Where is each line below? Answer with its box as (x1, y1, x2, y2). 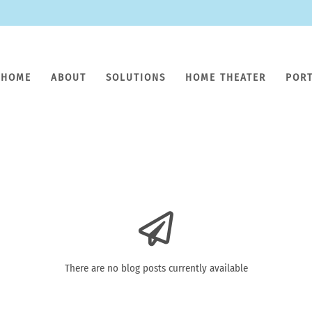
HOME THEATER (185, 71, 266, 84)
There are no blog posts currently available (64, 261, 248, 274)
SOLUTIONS (106, 71, 166, 84)
